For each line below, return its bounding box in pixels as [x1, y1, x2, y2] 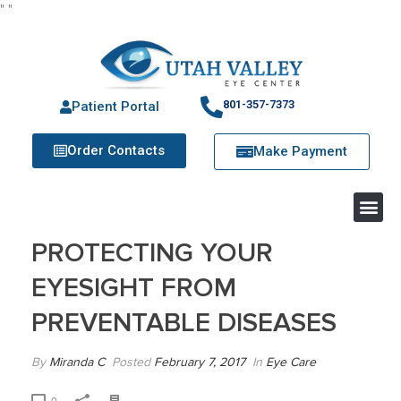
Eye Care [266, 354, 316, 370]
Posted [108, 354, 154, 370]
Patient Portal [71, 98, 159, 115]
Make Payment [253, 142, 347, 159]
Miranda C [49, 354, 105, 370]
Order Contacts [67, 141, 165, 158]
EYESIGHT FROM [31, 270, 236, 304]
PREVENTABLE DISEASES [31, 305, 337, 339]
